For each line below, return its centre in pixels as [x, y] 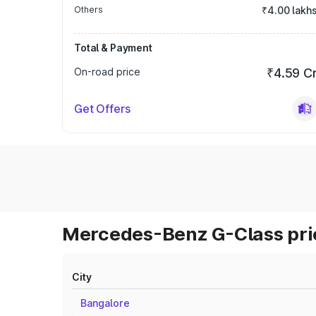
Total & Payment [113, 48]
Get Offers [102, 109]
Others [89, 10]
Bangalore [105, 303]
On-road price [107, 72]
